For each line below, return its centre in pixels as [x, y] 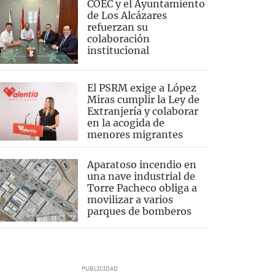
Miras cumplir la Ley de [143, 99]
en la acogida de [126, 122]
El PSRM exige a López [141, 87]
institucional [118, 51]
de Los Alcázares [127, 16]
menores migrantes [135, 134]
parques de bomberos [139, 211]
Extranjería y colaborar [142, 111]
